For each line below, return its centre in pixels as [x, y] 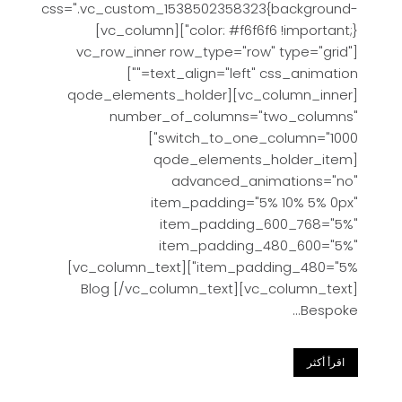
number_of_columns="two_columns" [234, 116]
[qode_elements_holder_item [253, 159]
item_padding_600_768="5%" [259, 224]
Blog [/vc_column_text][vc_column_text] [219, 288]
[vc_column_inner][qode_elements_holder [147, 95]
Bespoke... [329, 310]
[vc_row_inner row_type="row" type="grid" [214, 52]
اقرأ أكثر [326, 362]
